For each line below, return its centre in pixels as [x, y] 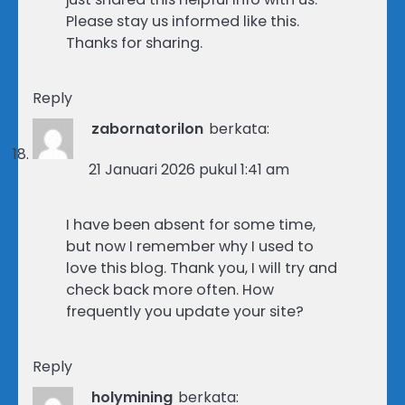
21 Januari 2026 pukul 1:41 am [189, 169]
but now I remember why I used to [190, 246]
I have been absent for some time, [191, 224]
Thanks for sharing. [134, 42]
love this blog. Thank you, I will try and [202, 268]
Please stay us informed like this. [183, 21]
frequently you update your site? [185, 311]
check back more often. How [170, 289]
